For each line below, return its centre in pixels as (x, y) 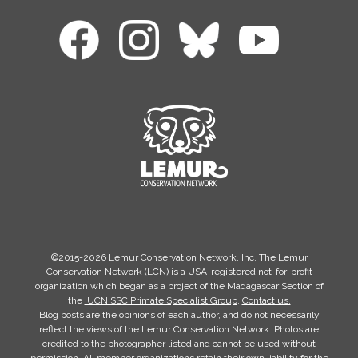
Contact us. (266, 300)
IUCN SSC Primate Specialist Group (161, 300)
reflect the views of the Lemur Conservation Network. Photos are (179, 329)
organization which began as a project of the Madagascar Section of (179, 286)
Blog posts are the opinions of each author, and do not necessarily (179, 315)
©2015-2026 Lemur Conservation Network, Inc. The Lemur (179, 257)
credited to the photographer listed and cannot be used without (179, 344)
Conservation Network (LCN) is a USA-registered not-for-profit (179, 272)
